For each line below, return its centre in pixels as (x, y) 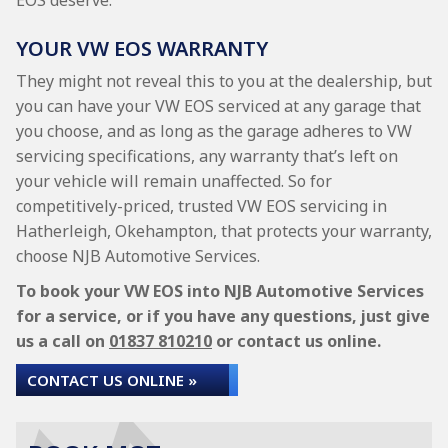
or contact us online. (296, 341)
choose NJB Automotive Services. (138, 256)
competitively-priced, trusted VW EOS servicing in (201, 206)
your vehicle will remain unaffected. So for (174, 181)
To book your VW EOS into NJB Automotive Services (220, 291)
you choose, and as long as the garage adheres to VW (214, 131)
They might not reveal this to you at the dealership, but (224, 81)
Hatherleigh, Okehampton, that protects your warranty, (224, 231)
